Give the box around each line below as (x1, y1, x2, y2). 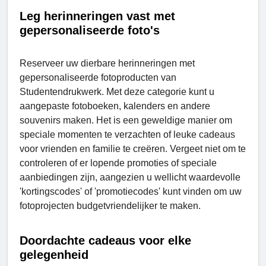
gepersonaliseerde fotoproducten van (20, 72, 176, 83)
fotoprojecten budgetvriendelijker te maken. (20, 200, 201, 211)
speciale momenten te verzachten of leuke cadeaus (20, 129, 235, 140)
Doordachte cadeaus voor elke (20, 233, 191, 247)
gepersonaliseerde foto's (20, 23, 160, 37)
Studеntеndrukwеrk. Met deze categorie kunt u (20, 86, 214, 97)
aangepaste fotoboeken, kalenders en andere (20, 100, 210, 111)
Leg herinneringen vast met (20, 9, 175, 23)
